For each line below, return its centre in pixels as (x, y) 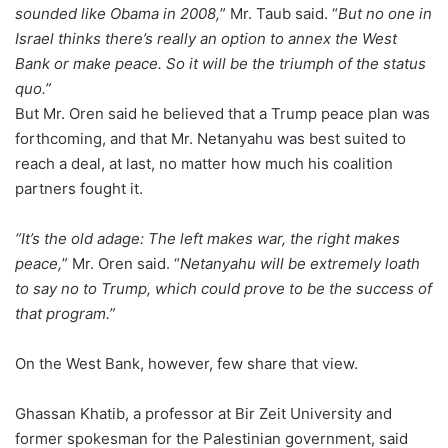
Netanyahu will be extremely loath (300, 263)
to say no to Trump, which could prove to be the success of (223, 288)
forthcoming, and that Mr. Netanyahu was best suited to (210, 138)
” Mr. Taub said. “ (279, 13)
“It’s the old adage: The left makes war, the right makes (207, 238)
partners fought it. (79, 188)
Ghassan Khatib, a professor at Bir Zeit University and (203, 413)
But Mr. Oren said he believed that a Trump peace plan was (222, 113)
